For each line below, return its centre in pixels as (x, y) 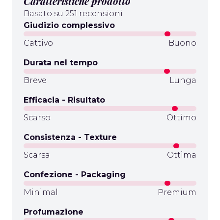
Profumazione (54, 212)
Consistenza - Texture (70, 137)
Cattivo (38, 43)
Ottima (182, 155)
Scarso (37, 118)
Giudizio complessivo (69, 25)
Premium (177, 192)
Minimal (41, 192)
